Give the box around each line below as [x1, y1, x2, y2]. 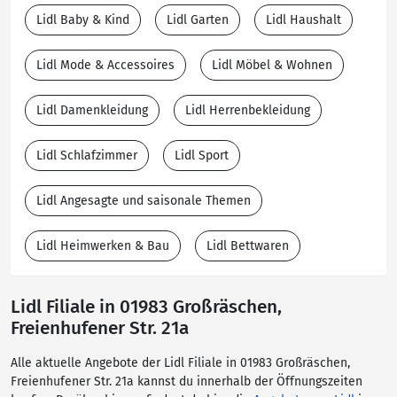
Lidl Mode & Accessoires [36, 58, 175, 73]
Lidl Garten [167, 12, 229, 27]
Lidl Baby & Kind [36, 12, 129, 27]
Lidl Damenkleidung [36, 103, 148, 118]
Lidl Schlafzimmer [36, 148, 137, 163]
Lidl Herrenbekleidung [185, 103, 310, 118]
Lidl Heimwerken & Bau [36, 238, 169, 253]
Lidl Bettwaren [206, 238, 289, 253]
